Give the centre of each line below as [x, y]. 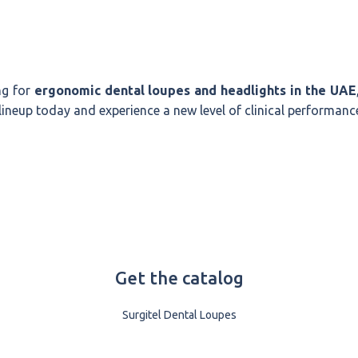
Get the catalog [179, 278]
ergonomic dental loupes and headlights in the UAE [195, 91]
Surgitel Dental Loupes [179, 315]
